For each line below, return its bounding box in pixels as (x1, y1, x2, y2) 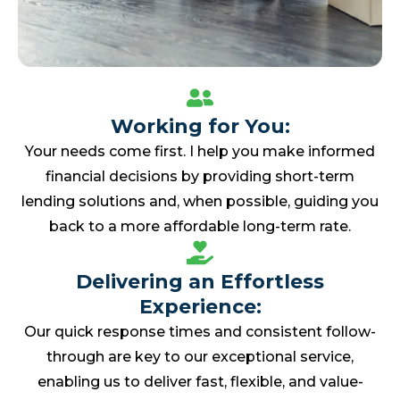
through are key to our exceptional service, (46, 347, 354, 365)
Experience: (138, 294, 262, 319)
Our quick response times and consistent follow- (24, 322, 376, 340)
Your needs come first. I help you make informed (25, 143, 375, 161)
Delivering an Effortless (76, 269, 324, 294)
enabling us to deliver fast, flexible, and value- (37, 372, 363, 390)
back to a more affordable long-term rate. (49, 218, 351, 236)
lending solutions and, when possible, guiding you (21, 193, 379, 211)
